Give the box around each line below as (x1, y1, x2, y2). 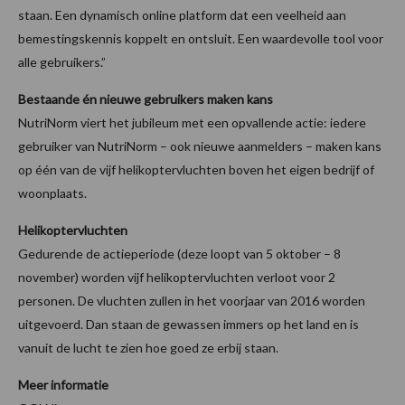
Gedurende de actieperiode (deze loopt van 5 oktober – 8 (18, 245, 341, 261)
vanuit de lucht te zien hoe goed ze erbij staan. (18, 339, 278, 355)
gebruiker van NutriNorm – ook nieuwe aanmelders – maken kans (18, 137, 381, 154)
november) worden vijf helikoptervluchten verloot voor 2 (18, 268, 335, 285)
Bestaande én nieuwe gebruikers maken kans (18, 90, 273, 107)
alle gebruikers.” (18, 53, 106, 70)
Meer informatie (18, 376, 108, 392)
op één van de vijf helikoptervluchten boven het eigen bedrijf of (18, 161, 374, 177)
